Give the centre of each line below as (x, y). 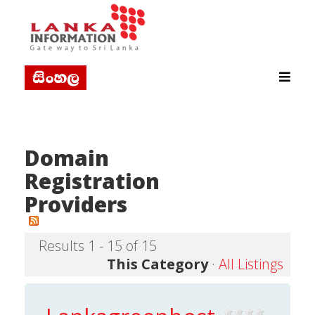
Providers (76, 204)
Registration (92, 181)
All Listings (251, 264)
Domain (67, 158)
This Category (157, 264)
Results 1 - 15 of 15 (98, 246)
